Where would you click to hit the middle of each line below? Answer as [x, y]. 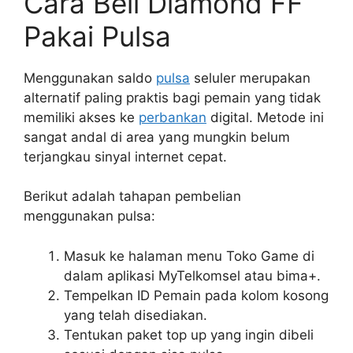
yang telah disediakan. [136, 315]
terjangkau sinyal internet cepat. [125, 156]
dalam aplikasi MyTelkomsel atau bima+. [192, 275]
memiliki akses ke [81, 117]
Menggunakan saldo [90, 78]
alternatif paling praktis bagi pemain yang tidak [172, 97]
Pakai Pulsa [97, 36]
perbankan [173, 117]
